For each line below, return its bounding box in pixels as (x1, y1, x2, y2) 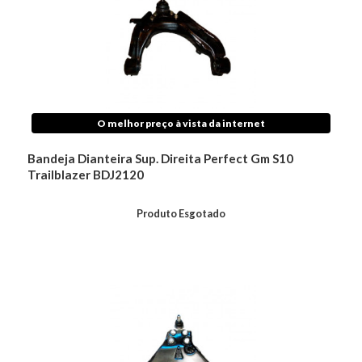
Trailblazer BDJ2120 (27, 167, 145, 183)
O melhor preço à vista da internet (97, 117, 265, 130)
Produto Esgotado (137, 207, 225, 221)
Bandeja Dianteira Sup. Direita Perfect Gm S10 (27, 151, 294, 166)
